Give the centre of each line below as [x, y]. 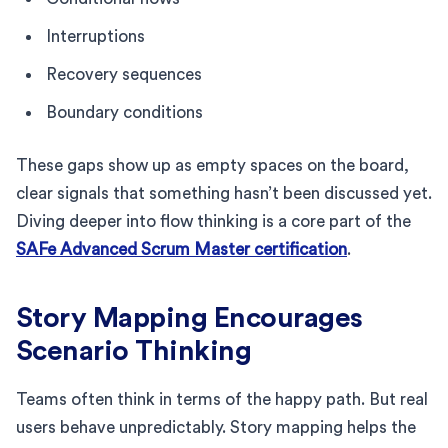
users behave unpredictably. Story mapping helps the [216, 427]
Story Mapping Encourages [189, 317]
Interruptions [95, 36]
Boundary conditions [124, 112]
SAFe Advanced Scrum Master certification [181, 249]
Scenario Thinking [134, 350]
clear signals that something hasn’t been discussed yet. [224, 193]
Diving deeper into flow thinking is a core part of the [213, 221]
